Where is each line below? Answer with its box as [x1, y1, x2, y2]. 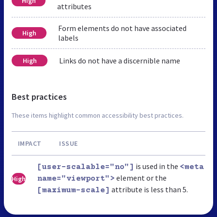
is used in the [134, 161, 180, 171]
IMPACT [17, 139, 42, 148]
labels [58, 32, 79, 43]
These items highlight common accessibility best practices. [12, 110, 184, 120]
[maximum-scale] [37, 186, 110, 195]
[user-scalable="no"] [37, 162, 134, 171]
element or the [115, 172, 167, 183]
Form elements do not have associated [58, 23, 187, 33]
